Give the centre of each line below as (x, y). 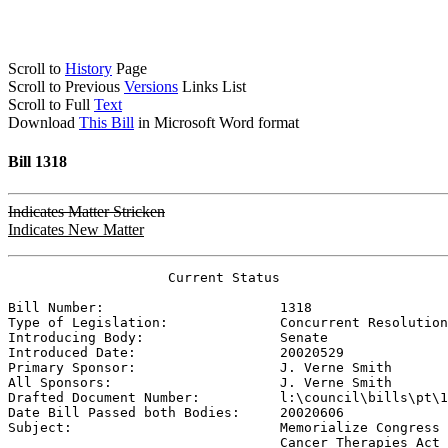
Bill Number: (144, 307)
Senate (304, 337)
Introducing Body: (144, 337)
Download (43, 122)
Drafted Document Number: (144, 397)
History (88, 68)
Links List (212, 86)
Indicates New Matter (76, 229)
